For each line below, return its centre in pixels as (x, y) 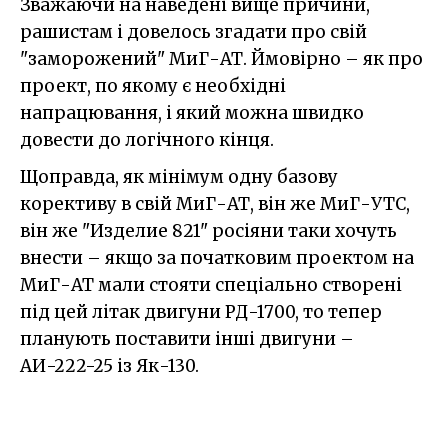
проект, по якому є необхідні (153, 86)
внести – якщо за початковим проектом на (217, 258)
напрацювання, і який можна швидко (192, 113)
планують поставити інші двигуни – (187, 339)
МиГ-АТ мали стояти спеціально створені (211, 285)
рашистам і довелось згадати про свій (193, 32)
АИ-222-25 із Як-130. (109, 366)
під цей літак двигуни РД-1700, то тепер (201, 312)
